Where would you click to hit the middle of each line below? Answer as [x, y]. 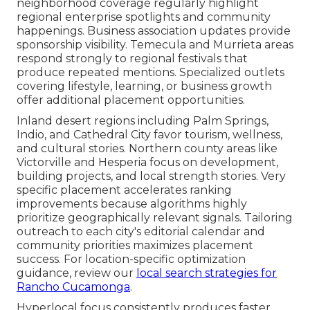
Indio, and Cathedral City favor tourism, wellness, [149, 134]
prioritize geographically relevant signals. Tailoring [155, 217]
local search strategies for [207, 273]
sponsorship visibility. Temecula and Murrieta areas [155, 44]
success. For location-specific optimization [131, 259]
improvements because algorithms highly [132, 203]
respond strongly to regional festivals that [132, 58]
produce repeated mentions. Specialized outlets [151, 72]
